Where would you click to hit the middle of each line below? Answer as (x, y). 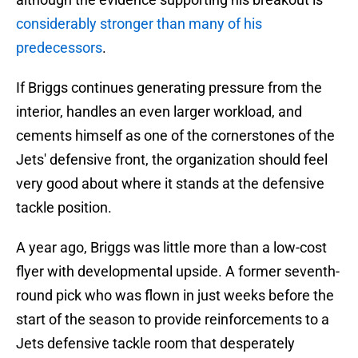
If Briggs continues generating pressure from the (169, 88)
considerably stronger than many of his (139, 24)
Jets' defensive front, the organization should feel (172, 160)
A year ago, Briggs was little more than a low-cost (171, 248)
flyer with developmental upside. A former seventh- (178, 272)
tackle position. (64, 208)
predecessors (59, 48)
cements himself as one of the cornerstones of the (175, 136)
